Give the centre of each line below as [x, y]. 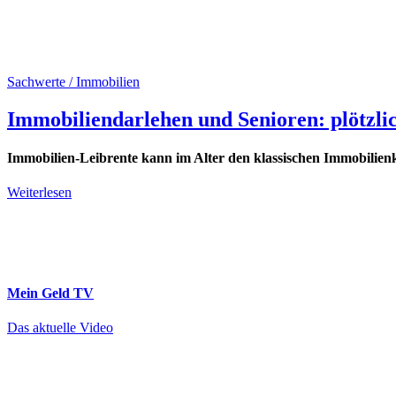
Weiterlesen [39, 193]
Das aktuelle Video [60, 327]
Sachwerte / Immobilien [73, 82]
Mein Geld [40, 293]
